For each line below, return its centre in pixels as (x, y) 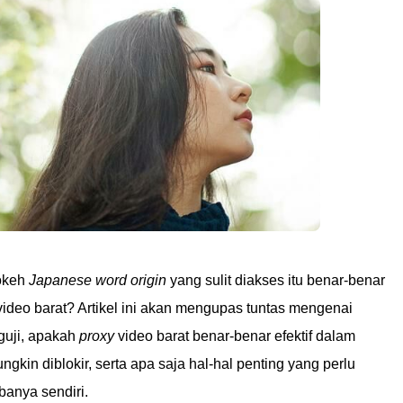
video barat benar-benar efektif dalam (235, 336)
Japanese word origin (98, 280)
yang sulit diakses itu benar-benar (276, 280)
